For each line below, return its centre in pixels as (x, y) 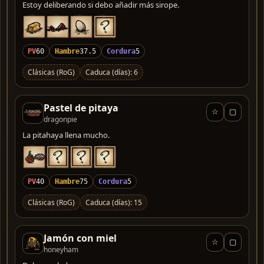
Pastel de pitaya (81, 108)
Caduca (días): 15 (114, 202)
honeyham (61, 249)
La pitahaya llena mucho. (66, 135)
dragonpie (60, 119)
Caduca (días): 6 (112, 72)
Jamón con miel (80, 238)
